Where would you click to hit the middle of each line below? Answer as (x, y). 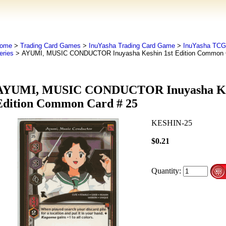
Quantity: (166, 171)
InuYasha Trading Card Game (132, 46)
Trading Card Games (50, 46)
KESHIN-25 (172, 123)
